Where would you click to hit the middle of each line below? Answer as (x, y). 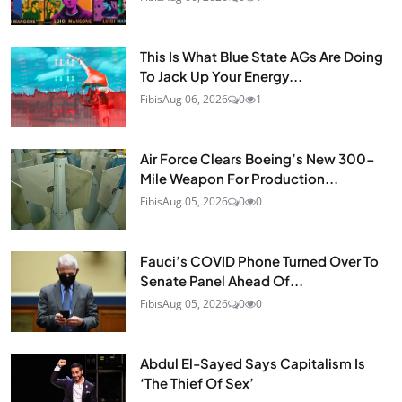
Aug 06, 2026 (195, 99)
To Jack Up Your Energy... (221, 75)
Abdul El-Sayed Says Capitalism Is (253, 363)
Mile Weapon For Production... (239, 178)
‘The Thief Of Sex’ (197, 382)
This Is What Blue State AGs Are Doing (262, 56)
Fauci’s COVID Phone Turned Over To (259, 260)
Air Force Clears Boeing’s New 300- (258, 158)
